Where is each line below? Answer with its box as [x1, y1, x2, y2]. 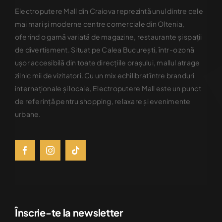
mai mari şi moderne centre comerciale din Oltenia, [14, 19, 184, 28]
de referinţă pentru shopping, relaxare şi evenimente [14, 96, 191, 106]
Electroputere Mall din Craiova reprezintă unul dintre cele [14, 6, 203, 15]
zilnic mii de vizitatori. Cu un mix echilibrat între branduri [14, 70, 195, 80]
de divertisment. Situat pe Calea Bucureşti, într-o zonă [14, 45, 195, 54]
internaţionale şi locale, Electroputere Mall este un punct [14, 83, 201, 93]
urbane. [14, 109, 41, 118]
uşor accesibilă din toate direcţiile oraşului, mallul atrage [14, 57, 200, 67]
